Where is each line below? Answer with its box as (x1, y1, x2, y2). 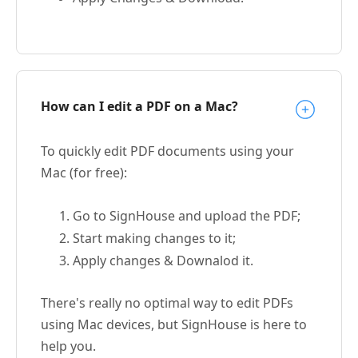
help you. (41, 336, 96, 355)
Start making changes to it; (73, 229, 236, 247)
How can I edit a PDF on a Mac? (41, 97, 238, 115)
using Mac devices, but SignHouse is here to (41, 315, 307, 333)
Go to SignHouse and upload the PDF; (73, 206, 300, 225)
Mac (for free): (41, 163, 127, 181)
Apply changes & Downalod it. (73, 251, 253, 269)
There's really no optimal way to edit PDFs (41, 293, 293, 312)
